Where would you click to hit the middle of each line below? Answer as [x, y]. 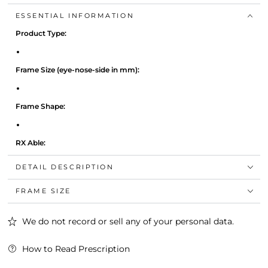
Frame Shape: [40, 106]
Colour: [28, 179]
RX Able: [30, 142]
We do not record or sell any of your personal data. [128, 221]
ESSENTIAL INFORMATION [75, 16]
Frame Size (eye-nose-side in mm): [77, 69]
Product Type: [41, 33]
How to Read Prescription [76, 249]
